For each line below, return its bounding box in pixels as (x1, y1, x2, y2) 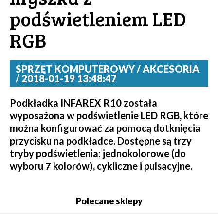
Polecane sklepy (75, 196, 143, 207)
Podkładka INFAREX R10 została (10, 97, 157, 109)
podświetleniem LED (10, 5, 186, 32)
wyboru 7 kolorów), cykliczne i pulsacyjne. (10, 160, 192, 172)
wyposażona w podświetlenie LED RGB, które (10, 109, 208, 122)
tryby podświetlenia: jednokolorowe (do (10, 147, 186, 160)
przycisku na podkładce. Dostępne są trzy (10, 135, 192, 147)
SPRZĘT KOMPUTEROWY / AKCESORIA (16, 63, 200, 75)
